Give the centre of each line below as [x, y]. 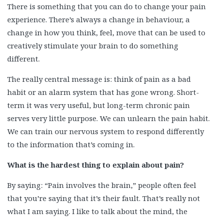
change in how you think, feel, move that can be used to [106, 32]
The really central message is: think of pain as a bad [99, 79]
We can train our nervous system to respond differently [106, 131]
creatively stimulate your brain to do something [93, 46]
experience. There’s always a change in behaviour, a [99, 19]
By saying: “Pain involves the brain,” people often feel [102, 185]
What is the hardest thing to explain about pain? [96, 165]
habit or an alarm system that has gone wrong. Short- [103, 92]
